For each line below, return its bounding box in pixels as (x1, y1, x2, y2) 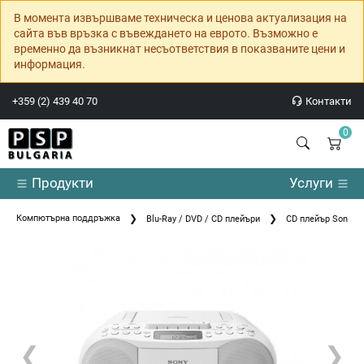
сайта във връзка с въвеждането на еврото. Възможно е (14, 27, 318, 40)
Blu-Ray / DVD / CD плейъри (146, 214, 260, 225)
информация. (14, 58, 85, 71)
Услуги (288, 175, 336, 191)
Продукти (28, 175, 93, 191)
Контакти (303, 95, 352, 107)
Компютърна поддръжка (16, 213, 120, 224)
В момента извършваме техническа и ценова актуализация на (14, 11, 347, 24)
